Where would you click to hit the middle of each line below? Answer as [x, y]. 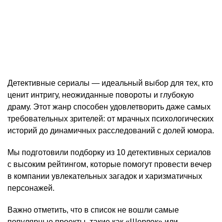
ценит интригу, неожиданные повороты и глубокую [101, 95]
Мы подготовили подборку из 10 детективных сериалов [109, 153]
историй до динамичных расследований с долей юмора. [111, 131]
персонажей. [31, 188]
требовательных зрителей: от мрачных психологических [111, 119]
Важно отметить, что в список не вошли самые [93, 210]
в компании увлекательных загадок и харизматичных [105, 176]
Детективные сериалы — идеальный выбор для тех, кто [110, 83]
